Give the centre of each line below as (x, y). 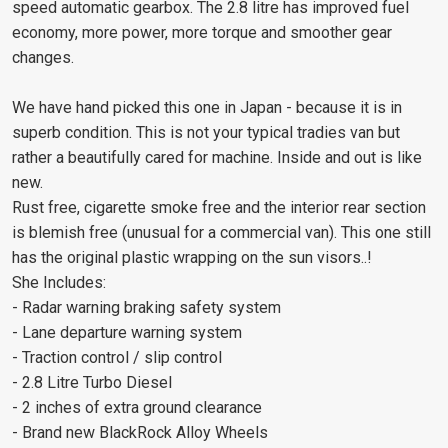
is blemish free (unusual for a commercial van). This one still (221, 233)
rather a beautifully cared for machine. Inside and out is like (217, 158)
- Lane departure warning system (127, 333)
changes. (43, 58)
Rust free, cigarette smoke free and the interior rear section (219, 208)
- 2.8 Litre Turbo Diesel (92, 383)
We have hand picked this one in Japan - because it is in (207, 108)
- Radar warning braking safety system (146, 308)
